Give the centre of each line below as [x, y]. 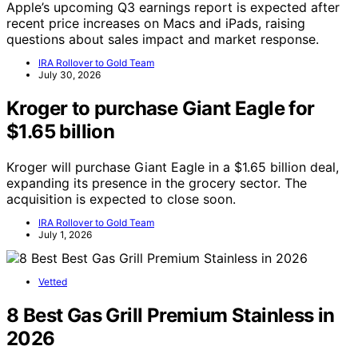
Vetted [53, 282]
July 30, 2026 [70, 75]
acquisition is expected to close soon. [121, 199]
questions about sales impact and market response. [163, 40]
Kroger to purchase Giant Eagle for [161, 109]
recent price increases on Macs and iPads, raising [156, 24]
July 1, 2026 [65, 235]
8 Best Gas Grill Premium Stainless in [171, 315]
